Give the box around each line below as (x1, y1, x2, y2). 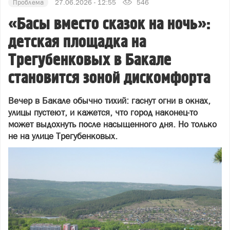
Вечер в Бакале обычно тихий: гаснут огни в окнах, (8, 95, 210, 106)
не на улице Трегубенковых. (8, 131, 118, 141)
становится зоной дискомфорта (8, 68, 210, 88)
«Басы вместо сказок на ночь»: (8, 14, 210, 34)
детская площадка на (8, 32, 146, 52)
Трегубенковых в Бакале (8, 50, 171, 70)
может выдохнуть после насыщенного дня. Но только (8, 119, 217, 129)
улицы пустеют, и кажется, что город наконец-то (8, 107, 198, 118)
